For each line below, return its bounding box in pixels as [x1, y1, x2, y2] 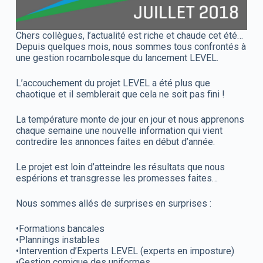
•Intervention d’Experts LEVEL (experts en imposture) [15, 245, 234, 257]
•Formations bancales [15, 222, 104, 234]
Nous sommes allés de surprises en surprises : [15, 197, 211, 209]
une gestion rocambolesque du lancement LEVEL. [15, 52, 218, 63]
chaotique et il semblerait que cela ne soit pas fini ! [15, 88, 225, 100]
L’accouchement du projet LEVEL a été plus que [15, 77, 210, 89]
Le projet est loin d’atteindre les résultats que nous [15, 161, 225, 173]
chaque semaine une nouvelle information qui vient [15, 124, 222, 136]
